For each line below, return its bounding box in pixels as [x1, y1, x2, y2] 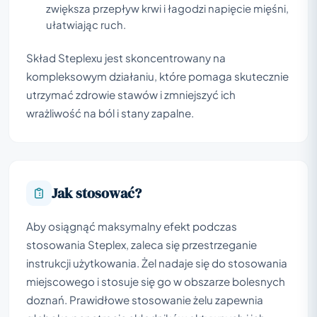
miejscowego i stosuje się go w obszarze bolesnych [26, 274, 285, 288]
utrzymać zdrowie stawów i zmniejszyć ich [26, 87, 236, 101]
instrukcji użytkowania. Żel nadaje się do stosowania [26, 255, 287, 270]
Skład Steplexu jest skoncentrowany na [26, 50, 226, 64]
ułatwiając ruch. [46, 18, 126, 31]
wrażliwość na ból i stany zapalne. [26, 105, 194, 120]
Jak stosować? [52, 183, 142, 203]
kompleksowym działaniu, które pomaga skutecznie [26, 69, 289, 83]
